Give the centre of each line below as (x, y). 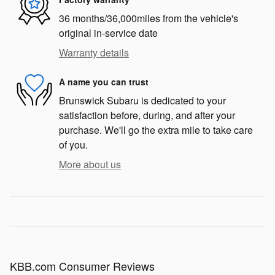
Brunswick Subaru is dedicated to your (142, 101)
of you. (73, 145)
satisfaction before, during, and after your (147, 115)
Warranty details (94, 53)
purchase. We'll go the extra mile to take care (156, 130)
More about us (90, 165)
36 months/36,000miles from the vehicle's (149, 18)
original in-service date (108, 33)
